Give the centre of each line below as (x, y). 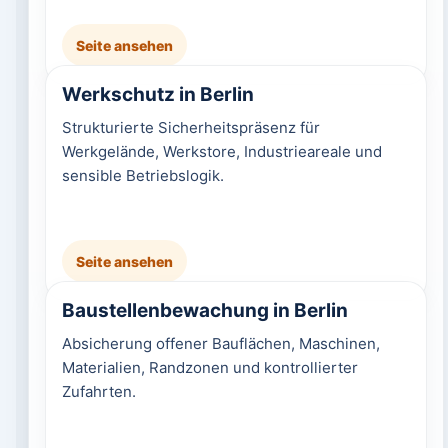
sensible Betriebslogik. (142, 175)
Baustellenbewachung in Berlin (204, 310)
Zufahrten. (98, 391)
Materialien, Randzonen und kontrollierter (209, 367)
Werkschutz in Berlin (157, 94)
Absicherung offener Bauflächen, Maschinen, (220, 343)
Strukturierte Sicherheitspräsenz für (190, 127)
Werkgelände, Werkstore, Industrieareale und (221, 151)
